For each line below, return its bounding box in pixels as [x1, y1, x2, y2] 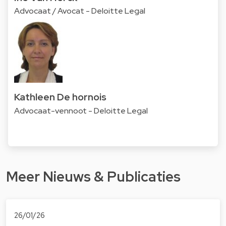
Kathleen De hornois [14, 90, 106, 103]
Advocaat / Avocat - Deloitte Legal [14, 6, 145, 17]
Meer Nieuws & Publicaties [6, 167, 181, 187]
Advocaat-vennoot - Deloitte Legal [14, 105, 148, 116]
